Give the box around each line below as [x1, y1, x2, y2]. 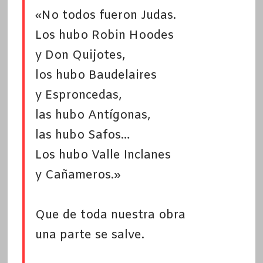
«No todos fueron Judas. [35, 8, 176, 24]
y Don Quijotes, [35, 48, 126, 64]
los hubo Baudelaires [35, 68, 157, 84]
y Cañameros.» [35, 167, 120, 184]
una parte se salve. [35, 227, 144, 244]
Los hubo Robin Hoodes [35, 28, 174, 44]
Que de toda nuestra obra [35, 207, 186, 224]
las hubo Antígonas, [35, 107, 151, 124]
